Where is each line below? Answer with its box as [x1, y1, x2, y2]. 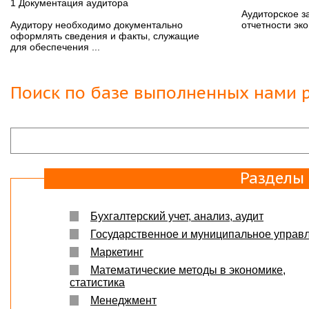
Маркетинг [90, 246, 143, 258]
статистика [70, 276, 125, 288]
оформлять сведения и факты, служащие [10, 30, 199, 41]
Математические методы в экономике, [90, 263, 286, 276]
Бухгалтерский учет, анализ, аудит [90, 210, 263, 222]
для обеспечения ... [10, 41, 100, 52]
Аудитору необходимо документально [10, 19, 183, 30]
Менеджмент [90, 294, 157, 306]
